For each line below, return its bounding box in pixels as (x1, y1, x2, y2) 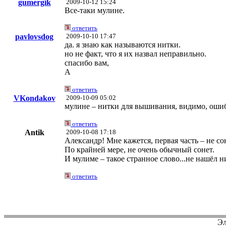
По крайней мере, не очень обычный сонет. (65, 145, 214, 154)
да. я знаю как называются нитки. (65, 40, 181, 49)
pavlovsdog (15, 32, 53, 41)
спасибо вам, (65, 59, 109, 68)
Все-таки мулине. (65, 6, 125, 15)
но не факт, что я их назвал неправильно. (65, 49, 206, 59)
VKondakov (13, 94, 55, 103)
